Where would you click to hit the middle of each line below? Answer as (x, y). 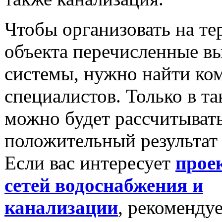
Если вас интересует (90, 163)
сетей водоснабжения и (104, 185)
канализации (61, 207)
